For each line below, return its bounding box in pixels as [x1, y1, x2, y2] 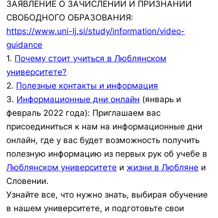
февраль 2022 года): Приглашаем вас [6, 108, 161, 118]
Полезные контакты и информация [16, 81, 158, 91]
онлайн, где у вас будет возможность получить [6, 135, 200, 145]
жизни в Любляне [127, 163, 199, 173]
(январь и [140, 94, 181, 105]
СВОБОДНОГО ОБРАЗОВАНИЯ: [6, 13, 133, 23]
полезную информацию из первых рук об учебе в [6, 149, 207, 159]
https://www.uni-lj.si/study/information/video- [6, 26, 185, 36]
